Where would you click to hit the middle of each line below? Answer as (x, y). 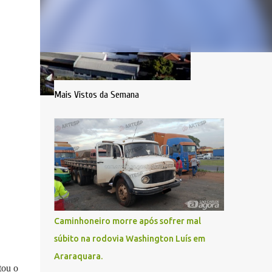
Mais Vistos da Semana (96, 95)
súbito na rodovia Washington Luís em (129, 239)
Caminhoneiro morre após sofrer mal (127, 221)
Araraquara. (78, 256)
